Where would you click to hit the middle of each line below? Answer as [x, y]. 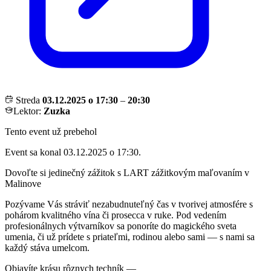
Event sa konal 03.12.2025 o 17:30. [73, 152]
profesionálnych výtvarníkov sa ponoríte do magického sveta [121, 226]
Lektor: [28, 111]
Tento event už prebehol [51, 132]
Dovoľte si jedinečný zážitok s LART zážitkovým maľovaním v [127, 173]
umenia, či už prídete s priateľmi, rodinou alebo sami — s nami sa [130, 237]
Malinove [23, 184]
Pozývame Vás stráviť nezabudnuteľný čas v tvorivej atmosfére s [129, 204]
